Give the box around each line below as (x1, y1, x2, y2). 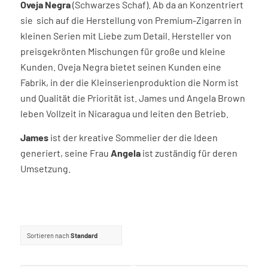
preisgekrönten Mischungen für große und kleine (20, 45, 226, 57)
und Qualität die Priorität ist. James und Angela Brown (20, 92, 245, 104)
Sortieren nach (26, 232, 71, 240)
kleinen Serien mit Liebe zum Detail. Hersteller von (20, 30, 232, 42)
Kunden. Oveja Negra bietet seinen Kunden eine (20, 61, 221, 73)
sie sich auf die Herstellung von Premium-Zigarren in (20, 14, 242, 26)
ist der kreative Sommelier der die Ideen (48, 131, 218, 143)
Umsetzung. (20, 162, 71, 174)
